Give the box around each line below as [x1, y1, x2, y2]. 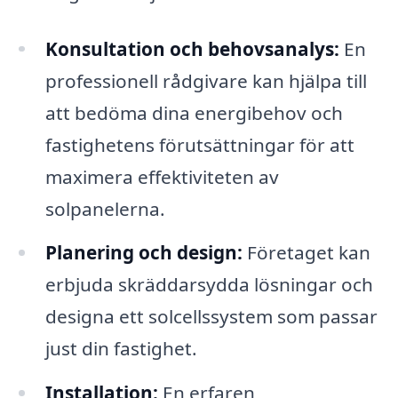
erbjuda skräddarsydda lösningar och [44, 272, 373, 298]
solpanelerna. [44, 195, 165, 221]
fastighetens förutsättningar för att [44, 131, 354, 157]
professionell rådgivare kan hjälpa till [44, 68, 367, 93]
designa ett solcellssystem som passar [44, 304, 378, 330]
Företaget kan [242, 240, 370, 266]
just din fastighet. [44, 336, 197, 362]
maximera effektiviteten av [44, 163, 279, 189]
